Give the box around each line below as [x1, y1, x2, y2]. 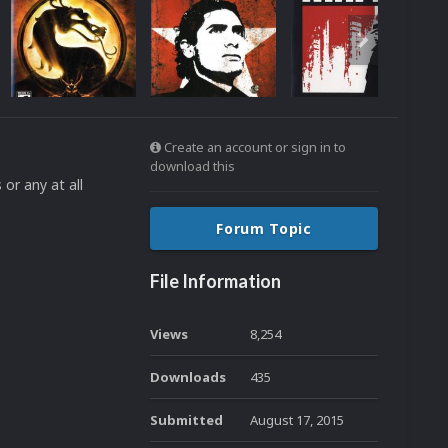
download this [150, 157, 235, 175]
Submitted [150, 411, 223, 429]
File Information [150, 270, 281, 292]
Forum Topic [216, 219, 312, 238]
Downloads [150, 368, 226, 386]
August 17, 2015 [250, 411, 344, 429]
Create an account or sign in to [161, 138, 346, 156]
